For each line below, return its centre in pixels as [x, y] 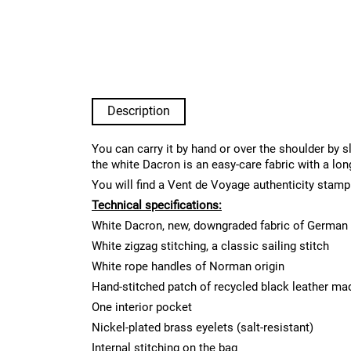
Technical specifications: [157, 205]
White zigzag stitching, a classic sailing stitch [210, 246]
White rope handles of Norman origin [188, 266]
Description [139, 111]
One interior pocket [142, 307]
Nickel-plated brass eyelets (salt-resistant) [203, 327]
